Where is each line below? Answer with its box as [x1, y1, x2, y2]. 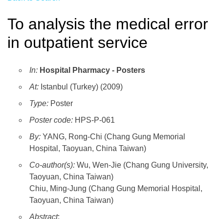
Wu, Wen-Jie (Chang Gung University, [77, 161, 208, 170]
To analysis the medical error [7, 15, 208, 33]
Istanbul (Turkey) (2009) [39, 83, 123, 91]
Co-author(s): [29, 161, 77, 170]
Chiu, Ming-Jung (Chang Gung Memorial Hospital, [29, 184, 202, 193]
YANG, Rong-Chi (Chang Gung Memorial [43, 132, 185, 141]
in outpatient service [7, 33, 148, 51]
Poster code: [29, 116, 73, 125]
